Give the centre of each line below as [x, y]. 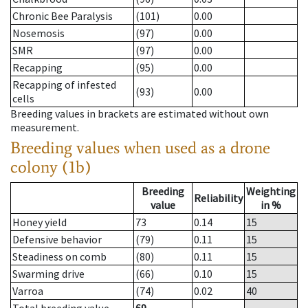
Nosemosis [38, 33]
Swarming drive [48, 274]
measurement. [45, 128]
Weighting [271, 191]
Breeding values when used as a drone [140, 148]
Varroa [28, 291]
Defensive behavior [57, 240]
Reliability [218, 198]
